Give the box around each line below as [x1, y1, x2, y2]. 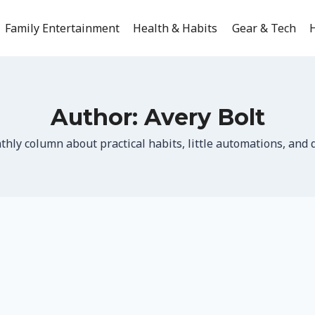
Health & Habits [133, 20, 218, 36]
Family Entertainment [5, 20, 120, 36]
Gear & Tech [231, 20, 296, 36]
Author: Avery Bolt [50, 103, 265, 131]
